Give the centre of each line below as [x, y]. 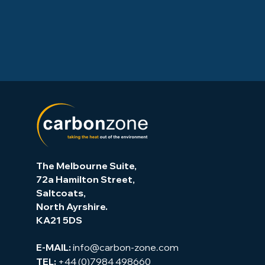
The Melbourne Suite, [86, 167]
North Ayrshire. [72, 208]
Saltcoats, [61, 194]
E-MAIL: [54, 248]
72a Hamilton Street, [85, 180]
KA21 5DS [59, 221]
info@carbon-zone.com [125, 247]
